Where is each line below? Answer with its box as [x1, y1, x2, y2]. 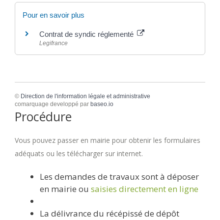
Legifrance [39, 40, 68, 47]
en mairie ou [40, 183, 91, 194]
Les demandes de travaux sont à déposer [40, 170, 199, 182]
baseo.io [90, 100, 113, 108]
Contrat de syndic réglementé [39, 30, 136, 39]
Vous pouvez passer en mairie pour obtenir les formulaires [15, 135, 200, 145]
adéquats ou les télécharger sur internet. [15, 148, 143, 158]
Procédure [15, 108, 72, 125]
